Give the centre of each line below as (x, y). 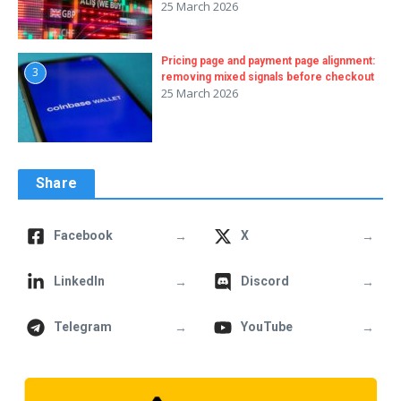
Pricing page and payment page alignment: (268, 61)
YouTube (267, 327)
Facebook (83, 236)
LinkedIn (79, 282)
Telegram (83, 327)
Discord (265, 282)
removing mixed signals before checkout (268, 77)
